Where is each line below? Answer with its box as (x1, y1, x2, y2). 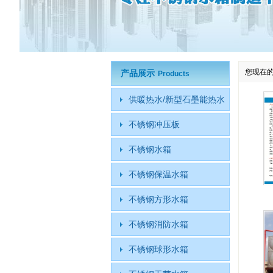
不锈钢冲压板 (129, 119, 180, 129)
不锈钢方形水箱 (129, 194, 188, 204)
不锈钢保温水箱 (129, 169, 188, 179)
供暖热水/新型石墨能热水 (129, 94, 225, 104)
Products (158, 69, 190, 78)
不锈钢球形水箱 (129, 244, 188, 254)
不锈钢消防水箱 (129, 219, 188, 229)
